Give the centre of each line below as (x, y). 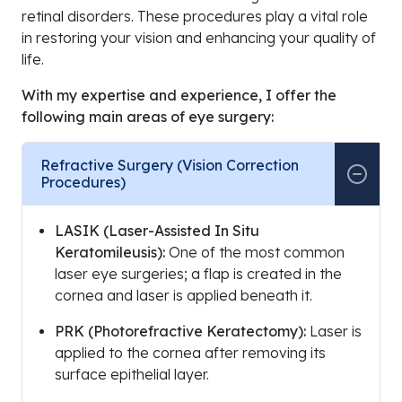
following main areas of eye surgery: (148, 117)
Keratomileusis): (110, 253)
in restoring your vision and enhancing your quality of (199, 38)
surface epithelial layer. (132, 375)
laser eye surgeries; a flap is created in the (198, 274)
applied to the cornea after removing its (190, 353)
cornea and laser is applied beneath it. (184, 296)
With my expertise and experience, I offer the (179, 96)
